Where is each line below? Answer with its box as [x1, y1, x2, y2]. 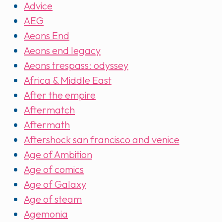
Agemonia [24, 208, 68, 221]
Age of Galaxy [24, 178, 86, 191]
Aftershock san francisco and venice [24, 133, 179, 146]
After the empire [24, 89, 96, 102]
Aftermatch [24, 104, 75, 116]
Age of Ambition [24, 148, 92, 161]
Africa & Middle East [24, 74, 111, 87]
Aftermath [24, 118, 70, 131]
